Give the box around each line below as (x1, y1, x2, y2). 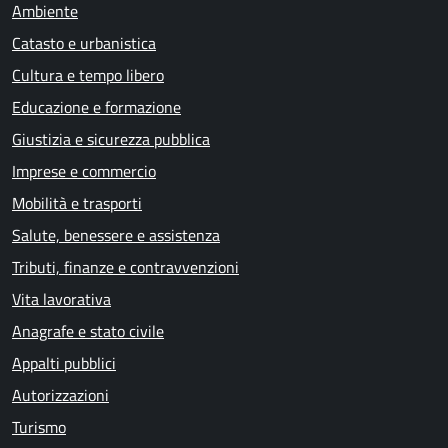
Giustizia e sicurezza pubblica (12, 127, 210, 151)
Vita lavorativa (12, 287, 111, 311)
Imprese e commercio (12, 159, 156, 183)
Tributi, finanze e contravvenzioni (12, 255, 239, 279)
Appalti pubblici (12, 351, 116, 375)
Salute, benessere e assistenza (12, 223, 220, 247)
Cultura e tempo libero (12, 63, 164, 87)
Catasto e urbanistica (12, 31, 156, 55)
